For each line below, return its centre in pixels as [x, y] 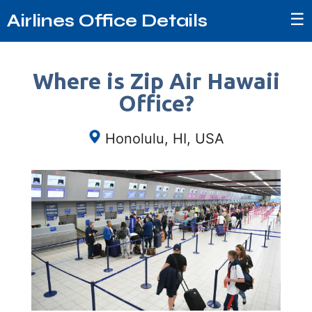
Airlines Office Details [107, 21]
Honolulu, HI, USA [165, 139]
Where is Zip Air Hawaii [156, 81]
